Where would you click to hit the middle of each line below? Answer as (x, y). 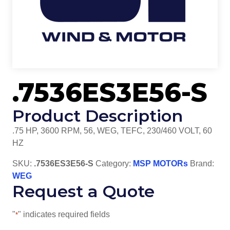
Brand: (202, 164)
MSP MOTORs (160, 164)
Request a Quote (83, 191)
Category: (114, 164)
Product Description (98, 116)
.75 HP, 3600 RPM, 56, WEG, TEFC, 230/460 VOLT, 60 (112, 131)
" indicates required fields (64, 215)
